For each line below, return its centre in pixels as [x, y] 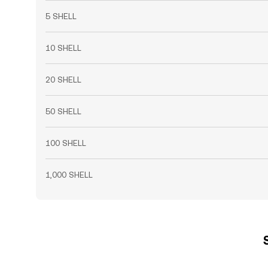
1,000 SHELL [69, 175]
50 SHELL [63, 111]
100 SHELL [66, 143]
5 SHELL [61, 16]
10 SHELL [63, 48]
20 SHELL [63, 80]
